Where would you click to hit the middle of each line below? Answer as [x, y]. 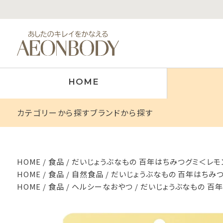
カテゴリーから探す [53, 113]
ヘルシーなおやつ [102, 187]
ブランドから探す [122, 113]
